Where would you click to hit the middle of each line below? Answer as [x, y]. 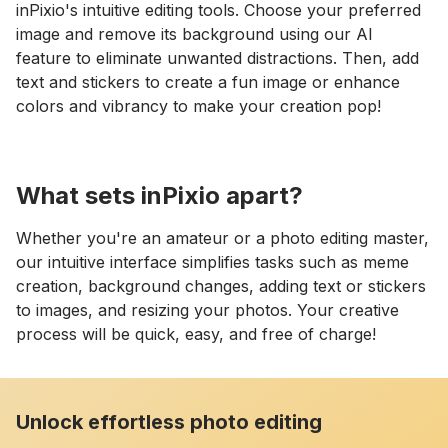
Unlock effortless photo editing [169, 421]
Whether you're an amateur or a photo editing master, [222, 237]
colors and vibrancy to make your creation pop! [198, 105]
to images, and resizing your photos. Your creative [207, 309]
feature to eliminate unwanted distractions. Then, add [217, 57]
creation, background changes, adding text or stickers [221, 285]
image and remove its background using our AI [194, 33]
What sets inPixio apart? [159, 195]
